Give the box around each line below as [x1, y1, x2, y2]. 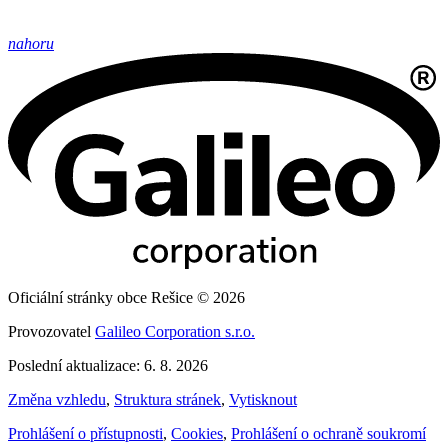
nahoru [8, 34, 54, 52]
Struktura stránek [114, 390, 221, 408]
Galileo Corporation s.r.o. [95, 322, 255, 340]
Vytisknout [229, 390, 297, 408]
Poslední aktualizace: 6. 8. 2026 [8, 356, 208, 374]
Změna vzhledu [8, 390, 106, 408]
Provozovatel [8, 322, 95, 340]
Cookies [171, 424, 223, 442]
